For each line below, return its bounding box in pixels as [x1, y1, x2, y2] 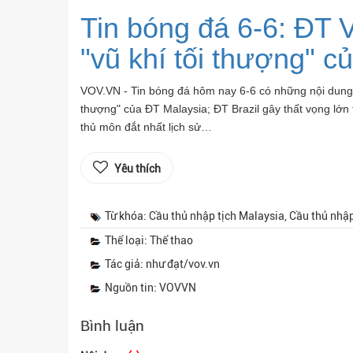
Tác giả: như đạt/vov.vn [105, 257, 220, 270]
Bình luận [80, 316, 144, 335]
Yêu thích [114, 162, 161, 175]
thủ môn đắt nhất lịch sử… [80, 120, 212, 133]
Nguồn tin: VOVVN [105, 281, 196, 294]
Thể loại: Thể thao [105, 233, 193, 247]
